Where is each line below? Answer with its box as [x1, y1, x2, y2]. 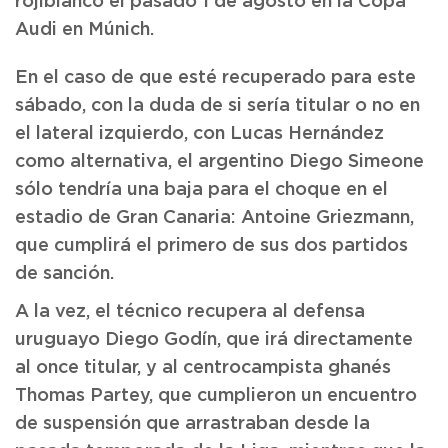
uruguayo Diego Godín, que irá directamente [15, 331, 413, 349]
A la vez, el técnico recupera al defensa [15, 303, 365, 321]
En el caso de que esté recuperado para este [15, 69, 416, 87]
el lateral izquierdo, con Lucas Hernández [15, 125, 384, 143]
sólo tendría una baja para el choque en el [15, 181, 388, 199]
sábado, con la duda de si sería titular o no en [15, 97, 420, 115]
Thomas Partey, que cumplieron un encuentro [15, 387, 417, 405]
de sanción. [15, 265, 114, 283]
